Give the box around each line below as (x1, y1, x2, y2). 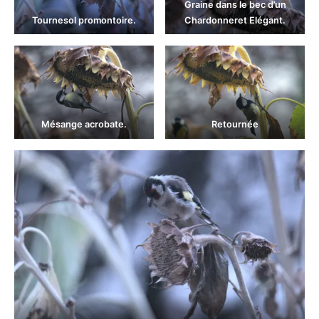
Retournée (211, 119, 258, 130)
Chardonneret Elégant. (184, 14, 286, 26)
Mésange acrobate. (41, 119, 127, 130)
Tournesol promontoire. (32, 14, 136, 26)
